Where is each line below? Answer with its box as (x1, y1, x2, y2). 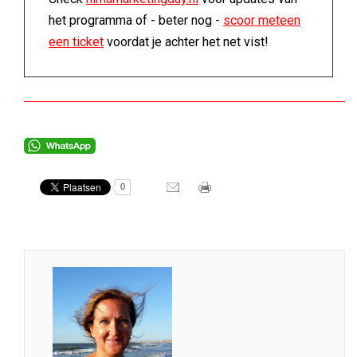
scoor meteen (223, 13, 300, 28)
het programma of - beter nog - (49, 13, 223, 28)
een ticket (49, 34, 104, 49)
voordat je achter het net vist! (104, 34, 269, 49)
